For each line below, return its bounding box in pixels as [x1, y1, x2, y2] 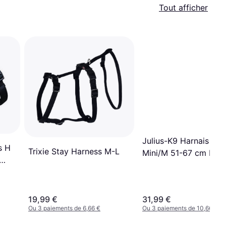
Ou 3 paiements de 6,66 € [28, 204, 100, 212]
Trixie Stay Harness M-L [28, 146, 120, 157]
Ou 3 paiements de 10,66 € [142, 204, 218, 212]
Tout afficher [159, 3, 208, 13]
